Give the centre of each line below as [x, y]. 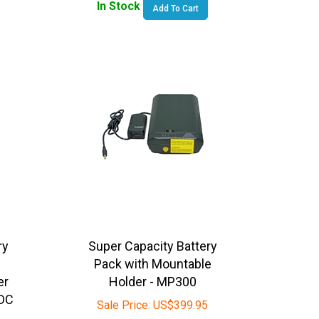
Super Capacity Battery [152, 236]
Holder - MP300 [152, 272]
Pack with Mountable [152, 254]
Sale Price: [124, 296]
